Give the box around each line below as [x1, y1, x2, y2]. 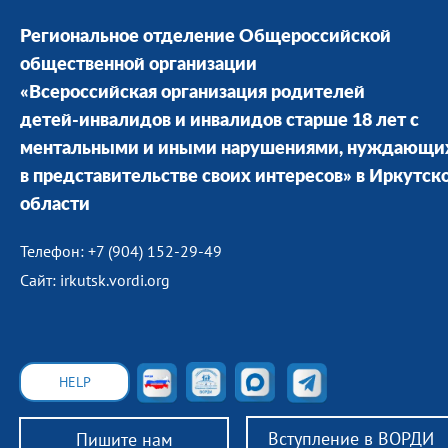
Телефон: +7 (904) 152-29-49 [20, 241, 222, 261]
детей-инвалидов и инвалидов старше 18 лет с [20, 112, 419, 130]
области [20, 196, 90, 214]
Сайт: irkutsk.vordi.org [20, 270, 170, 290]
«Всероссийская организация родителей [20, 84, 365, 102]
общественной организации [20, 56, 257, 74]
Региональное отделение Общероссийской [20, 28, 391, 46]
